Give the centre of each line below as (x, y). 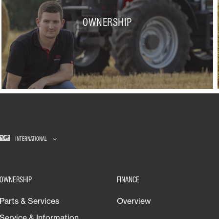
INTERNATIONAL (31, 138)
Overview (134, 201)
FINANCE (128, 179)
